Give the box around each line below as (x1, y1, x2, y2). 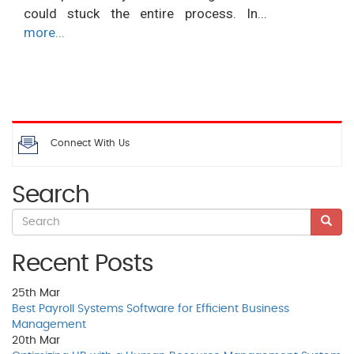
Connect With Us (51, 138, 130, 149)
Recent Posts (12, 252, 153, 276)
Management (12, 319, 86, 330)
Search (12, 183, 89, 207)
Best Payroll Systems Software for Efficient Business (12, 303, 289, 314)
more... (24, 24, 65, 41)
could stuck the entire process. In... (24, 6, 267, 22)
